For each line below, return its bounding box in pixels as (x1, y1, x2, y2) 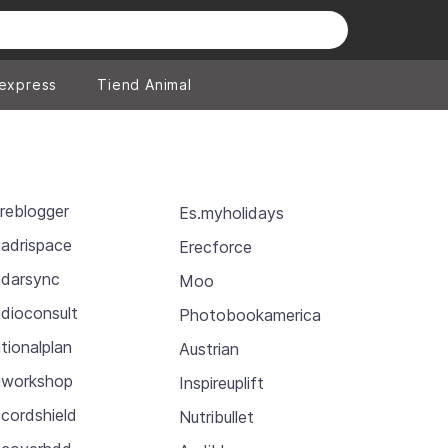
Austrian (178, 338, 239, 359)
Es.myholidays (178, 202, 284, 223)
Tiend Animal (97, 76, 192, 93)
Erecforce (178, 236, 252, 257)
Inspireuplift (178, 372, 264, 393)
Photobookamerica (178, 304, 321, 325)
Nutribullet (178, 406, 254, 427)
